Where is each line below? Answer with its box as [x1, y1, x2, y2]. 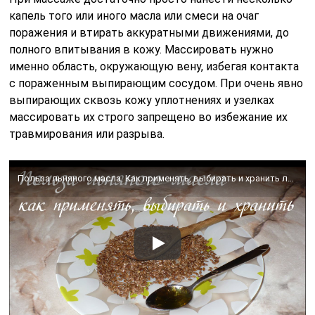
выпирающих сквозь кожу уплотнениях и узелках [9, 93, 275, 107]
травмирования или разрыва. [9, 127, 165, 141]
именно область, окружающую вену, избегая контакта [9, 59, 300, 73]
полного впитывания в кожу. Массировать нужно [9, 42, 274, 56]
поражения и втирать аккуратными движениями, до [9, 25, 290, 39]
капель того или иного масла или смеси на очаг [9, 8, 259, 22]
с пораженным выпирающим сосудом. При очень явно [9, 76, 304, 90]
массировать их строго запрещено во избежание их [9, 110, 288, 124]
